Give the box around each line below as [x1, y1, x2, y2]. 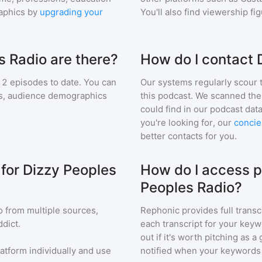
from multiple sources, [3, 205, 98, 216]
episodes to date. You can [8, 77, 116, 88]
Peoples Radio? [140, 179, 242, 196]
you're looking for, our [140, 117, 232, 128]
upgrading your [40, 6, 103, 18]
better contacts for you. [140, 130, 237, 142]
